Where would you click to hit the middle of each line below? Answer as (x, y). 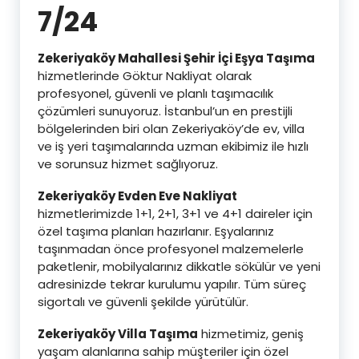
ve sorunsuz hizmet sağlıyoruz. (128, 163)
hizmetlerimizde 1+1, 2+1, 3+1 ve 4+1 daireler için (175, 213)
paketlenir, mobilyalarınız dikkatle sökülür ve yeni (179, 266)
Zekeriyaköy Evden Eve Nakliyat (137, 196)
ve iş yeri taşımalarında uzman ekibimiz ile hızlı (173, 146)
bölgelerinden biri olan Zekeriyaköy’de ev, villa (171, 128)
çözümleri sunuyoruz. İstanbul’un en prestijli (165, 111)
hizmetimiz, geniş (251, 333)
